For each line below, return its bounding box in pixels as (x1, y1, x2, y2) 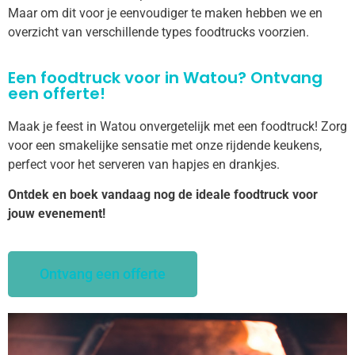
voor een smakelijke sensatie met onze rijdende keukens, (8, 137, 322, 153)
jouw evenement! (8, 206, 105, 222)
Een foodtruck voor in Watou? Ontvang (8, 66, 323, 89)
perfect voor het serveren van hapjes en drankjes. (8, 156, 280, 172)
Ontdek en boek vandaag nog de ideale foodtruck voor (8, 187, 318, 203)
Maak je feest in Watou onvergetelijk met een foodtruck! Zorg (8, 118, 347, 134)
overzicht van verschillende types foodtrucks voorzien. (8, 25, 312, 40)
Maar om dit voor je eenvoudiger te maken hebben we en (8, 6, 323, 21)
